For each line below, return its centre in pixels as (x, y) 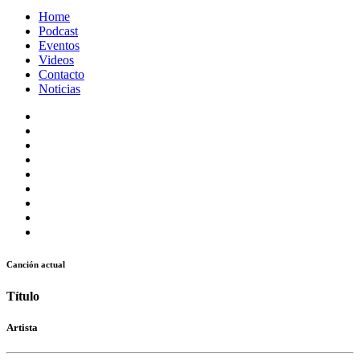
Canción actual (36, 264)
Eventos (59, 46)
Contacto (61, 75)
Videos (56, 60)
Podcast (58, 31)
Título (23, 296)
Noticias (59, 89)
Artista (22, 328)
